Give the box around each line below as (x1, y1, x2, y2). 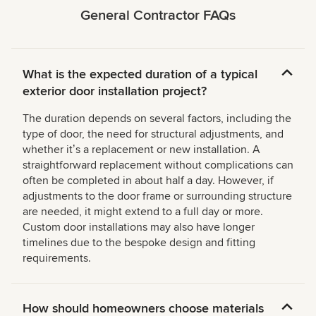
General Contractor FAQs (80, 7, 236, 25)
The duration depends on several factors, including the (23, 111, 291, 126)
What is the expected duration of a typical (23, 66, 257, 83)
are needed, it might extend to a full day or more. (23, 205, 263, 219)
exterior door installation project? (23, 83, 207, 99)
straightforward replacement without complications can (23, 158, 293, 173)
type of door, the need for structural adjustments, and (23, 127, 284, 142)
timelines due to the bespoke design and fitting (23, 236, 255, 250)
